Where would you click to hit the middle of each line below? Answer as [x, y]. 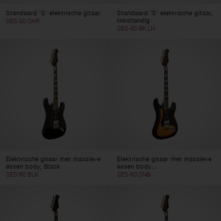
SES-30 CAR [23, 21]
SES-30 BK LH [136, 28]
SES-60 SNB [133, 174]
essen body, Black [33, 166]
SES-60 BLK [22, 174]
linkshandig [133, 20]
